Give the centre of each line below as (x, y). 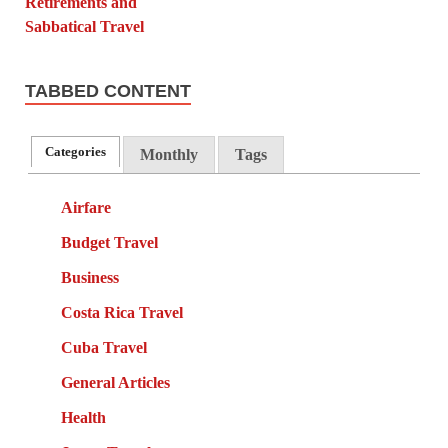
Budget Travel (109, 243)
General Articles (115, 383)
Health (83, 418)
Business (89, 278)
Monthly (169, 155)
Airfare (85, 208)
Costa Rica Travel (121, 313)
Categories (76, 151)
